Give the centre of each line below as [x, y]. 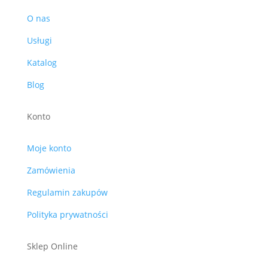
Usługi [39, 41]
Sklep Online [52, 246]
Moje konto [49, 148]
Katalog [42, 63]
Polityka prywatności [67, 215]
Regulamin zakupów [67, 193]
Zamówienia [51, 170]
